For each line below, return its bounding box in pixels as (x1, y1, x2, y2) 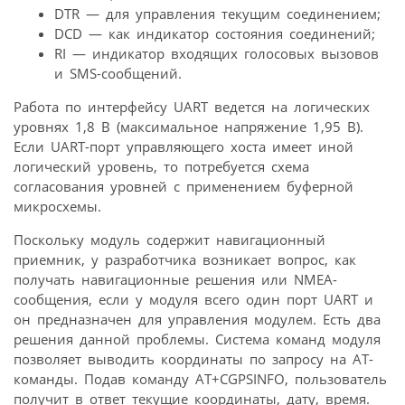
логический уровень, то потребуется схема (14, 156, 309, 175)
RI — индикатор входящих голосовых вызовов (54, 43, 379, 62)
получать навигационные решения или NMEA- (14, 269, 337, 288)
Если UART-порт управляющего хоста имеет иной (14, 137, 353, 155)
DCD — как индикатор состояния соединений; (54, 24, 375, 42)
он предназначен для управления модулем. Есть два (14, 309, 381, 328)
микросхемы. (14, 196, 101, 215)
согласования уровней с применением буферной (14, 176, 353, 195)
